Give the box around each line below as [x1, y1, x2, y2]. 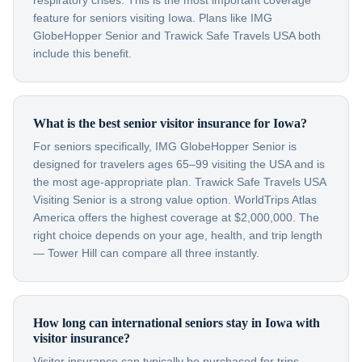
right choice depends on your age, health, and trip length [33, 229, 322, 242]
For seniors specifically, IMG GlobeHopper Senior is [33, 140, 297, 153]
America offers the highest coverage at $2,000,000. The [33, 211, 319, 224]
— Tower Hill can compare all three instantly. [33, 246, 259, 259]
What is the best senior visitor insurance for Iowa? [33, 116, 307, 130]
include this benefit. [33, 47, 132, 60]
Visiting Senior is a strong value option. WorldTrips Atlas [33, 193, 317, 206]
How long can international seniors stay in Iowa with [33, 316, 320, 330]
